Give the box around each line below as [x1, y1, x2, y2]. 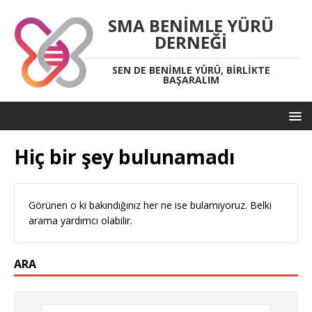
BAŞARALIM [162, 73, 219, 86]
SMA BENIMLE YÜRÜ [108, 14, 274, 37]
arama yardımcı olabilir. [29, 214, 132, 227]
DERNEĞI [155, 31, 227, 54]
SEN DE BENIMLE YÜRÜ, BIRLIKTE [111, 63, 270, 77]
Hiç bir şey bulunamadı [14, 143, 235, 170]
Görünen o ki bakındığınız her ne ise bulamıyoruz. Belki [29, 198, 272, 212]
